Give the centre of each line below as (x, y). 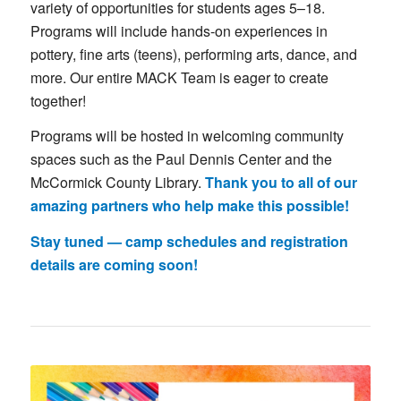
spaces (55, 159)
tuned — (94, 242)
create (308, 77)
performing (220, 54)
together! (58, 100)
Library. (179, 183)
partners (121, 206)
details (54, 265)
